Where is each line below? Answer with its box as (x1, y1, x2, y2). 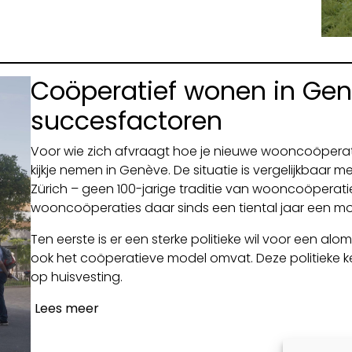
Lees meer (34, 299, 99, 318)
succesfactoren (30, 103, 222, 139)
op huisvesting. (30, 268, 123, 287)
